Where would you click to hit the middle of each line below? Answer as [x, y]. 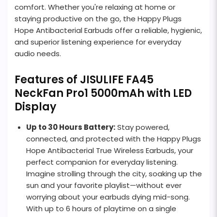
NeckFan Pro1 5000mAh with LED [103, 93]
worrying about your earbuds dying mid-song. [108, 197]
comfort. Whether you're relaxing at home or [95, 7]
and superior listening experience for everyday [98, 42]
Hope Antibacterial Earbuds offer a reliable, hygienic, [108, 31]
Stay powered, [142, 127]
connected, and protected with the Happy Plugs [114, 139]
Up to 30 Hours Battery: [71, 127]
